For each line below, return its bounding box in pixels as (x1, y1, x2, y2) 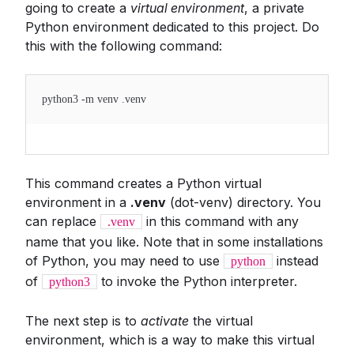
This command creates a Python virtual (25, 175, 262, 191)
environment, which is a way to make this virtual (25, 332, 314, 348)
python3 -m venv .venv (42, 93, 146, 105)
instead (273, 253, 318, 269)
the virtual (189, 313, 253, 329)
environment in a (25, 194, 130, 210)
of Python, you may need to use (25, 253, 224, 269)
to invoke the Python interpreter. (97, 273, 297, 289)
